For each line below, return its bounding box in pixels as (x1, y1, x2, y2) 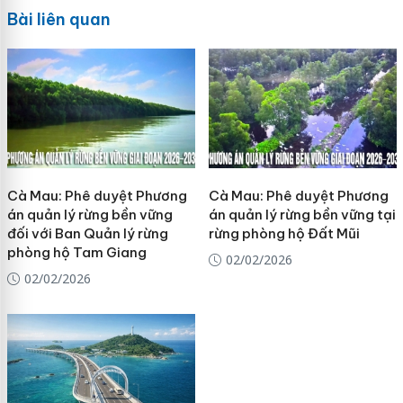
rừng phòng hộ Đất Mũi (208, 225, 360, 243)
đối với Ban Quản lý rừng (6, 225, 168, 243)
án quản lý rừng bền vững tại (208, 206, 396, 224)
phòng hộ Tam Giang (6, 244, 147, 262)
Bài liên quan (6, 8, 111, 30)
